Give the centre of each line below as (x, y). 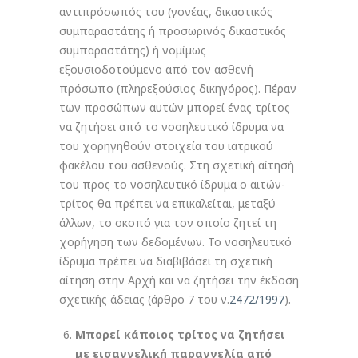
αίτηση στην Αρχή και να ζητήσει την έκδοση (179, 280)
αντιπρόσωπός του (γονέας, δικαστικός (166, 12)
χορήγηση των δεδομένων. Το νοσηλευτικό (175, 242)
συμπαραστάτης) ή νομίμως (133, 50)
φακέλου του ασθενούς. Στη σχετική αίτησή (177, 165)
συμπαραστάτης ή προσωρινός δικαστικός (173, 31)
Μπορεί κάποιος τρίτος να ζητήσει (180, 334)
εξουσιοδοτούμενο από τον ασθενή (156, 69)
